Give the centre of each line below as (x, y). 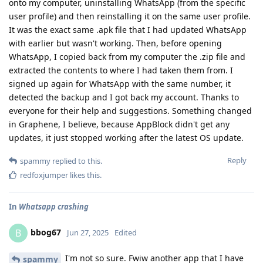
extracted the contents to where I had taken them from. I (121, 70)
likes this (84, 175)
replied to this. (76, 161)
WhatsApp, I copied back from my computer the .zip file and (127, 57)
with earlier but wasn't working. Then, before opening (115, 43)
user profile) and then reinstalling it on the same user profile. (130, 16)
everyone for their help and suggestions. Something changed (130, 111)
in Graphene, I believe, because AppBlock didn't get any (119, 124)
